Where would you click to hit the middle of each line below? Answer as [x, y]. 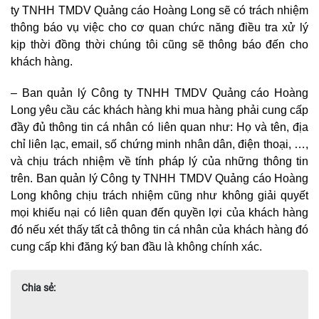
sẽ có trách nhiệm [262, 11]
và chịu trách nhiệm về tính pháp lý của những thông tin [159, 162]
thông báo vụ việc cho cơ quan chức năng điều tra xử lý [159, 28]
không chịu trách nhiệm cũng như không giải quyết [172, 196]
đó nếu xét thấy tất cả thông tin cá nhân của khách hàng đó [159, 230]
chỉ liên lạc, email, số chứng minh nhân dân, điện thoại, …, [159, 145]
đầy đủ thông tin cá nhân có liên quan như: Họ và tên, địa [159, 127]
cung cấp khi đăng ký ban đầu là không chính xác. [136, 247]
